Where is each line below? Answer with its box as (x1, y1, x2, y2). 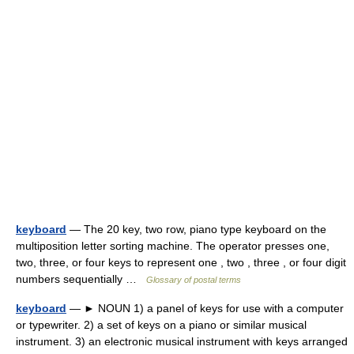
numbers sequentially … (16, 272, 146, 285)
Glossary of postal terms (146, 274, 241, 284)
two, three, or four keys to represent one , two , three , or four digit (16, 255, 346, 269)
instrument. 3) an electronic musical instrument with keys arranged (16, 334, 348, 348)
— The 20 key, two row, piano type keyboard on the (66, 222, 326, 235)
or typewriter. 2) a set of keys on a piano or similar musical (16, 318, 307, 331)
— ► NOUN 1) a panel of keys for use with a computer (66, 301, 344, 314)
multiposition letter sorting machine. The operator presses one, (16, 239, 330, 252)
